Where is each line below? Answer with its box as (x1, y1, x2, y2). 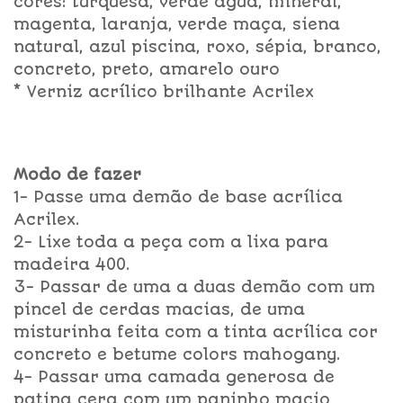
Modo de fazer (13, 165, 141, 184)
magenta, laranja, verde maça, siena (13, 15, 340, 34)
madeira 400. (13, 255, 130, 273)
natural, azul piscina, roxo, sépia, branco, (13, 38, 381, 57)
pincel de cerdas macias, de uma (13, 300, 305, 318)
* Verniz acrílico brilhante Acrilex (13, 83, 314, 102)
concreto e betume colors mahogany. (13, 345, 341, 363)
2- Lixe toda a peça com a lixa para (13, 232, 328, 251)
